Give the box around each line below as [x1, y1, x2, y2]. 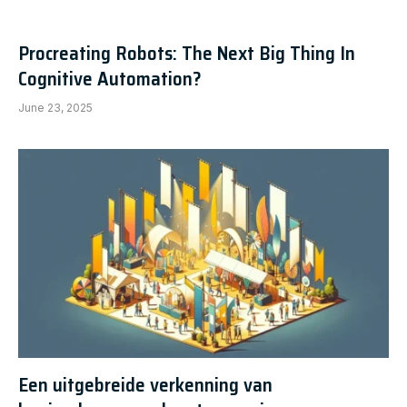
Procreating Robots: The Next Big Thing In [18, 38, 355, 69]
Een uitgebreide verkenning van [18, 369, 273, 400]
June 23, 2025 [18, 101, 93, 115]
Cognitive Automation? [18, 64, 202, 94]
